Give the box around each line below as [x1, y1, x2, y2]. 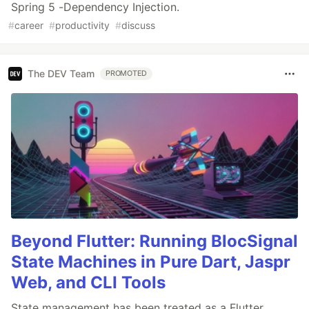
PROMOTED [106, 68, 148, 78]
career [14, 19, 43, 31]
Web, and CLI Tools [11, 272, 166, 292]
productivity [55, 19, 110, 31]
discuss [121, 19, 155, 31]
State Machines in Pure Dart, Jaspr [11, 251, 290, 272]
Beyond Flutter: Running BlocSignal [11, 230, 298, 251]
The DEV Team [28, 68, 94, 80]
